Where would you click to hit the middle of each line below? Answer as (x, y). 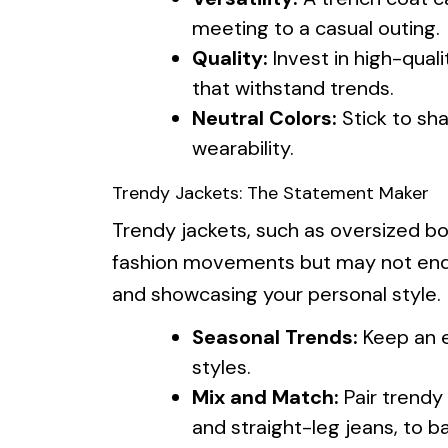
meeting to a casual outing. (316, 27)
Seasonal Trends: (275, 336)
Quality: (230, 57)
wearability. (243, 147)
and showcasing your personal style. (276, 293)
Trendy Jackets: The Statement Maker (270, 192)
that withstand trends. (293, 87)
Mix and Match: (265, 396)
